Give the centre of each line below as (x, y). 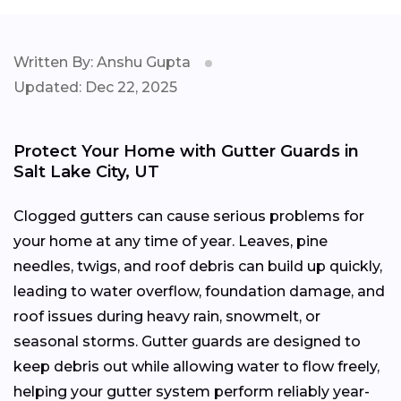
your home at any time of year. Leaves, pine (171, 241)
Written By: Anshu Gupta (102, 62)
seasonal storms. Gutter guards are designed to (187, 341)
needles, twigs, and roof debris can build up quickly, (198, 266)
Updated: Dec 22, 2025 (95, 87)
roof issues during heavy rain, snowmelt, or (167, 316)
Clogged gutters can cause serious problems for (189, 216)
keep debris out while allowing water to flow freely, (196, 366)
